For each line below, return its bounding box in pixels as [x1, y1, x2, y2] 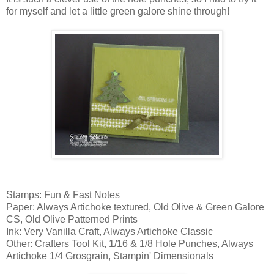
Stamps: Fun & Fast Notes [6, 189, 120, 200]
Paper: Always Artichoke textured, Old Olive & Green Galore [6, 201, 264, 212]
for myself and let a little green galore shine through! [6, 6, 229, 17]
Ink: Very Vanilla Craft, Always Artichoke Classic [6, 226, 213, 237]
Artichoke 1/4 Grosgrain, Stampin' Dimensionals [6, 250, 213, 261]
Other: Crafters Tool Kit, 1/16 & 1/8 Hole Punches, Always [6, 238, 253, 249]
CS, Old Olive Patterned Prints [6, 213, 138, 224]
